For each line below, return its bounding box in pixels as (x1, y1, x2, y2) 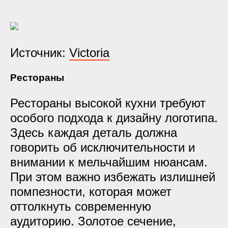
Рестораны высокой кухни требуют (10, 96, 206, 110)
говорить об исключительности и (10, 140, 195, 154)
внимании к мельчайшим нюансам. (10, 155, 208, 169)
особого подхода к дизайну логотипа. (10, 111, 218, 125)
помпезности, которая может (10, 185, 172, 198)
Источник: (10, 46, 69, 60)
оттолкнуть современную (10, 199, 151, 213)
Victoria (69, 46, 109, 60)
